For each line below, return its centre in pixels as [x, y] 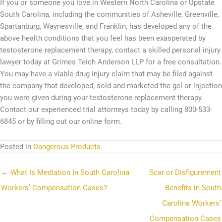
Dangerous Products [67, 146]
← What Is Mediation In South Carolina [65, 172]
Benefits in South [193, 188]
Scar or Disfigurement [185, 172]
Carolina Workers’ [192, 203]
